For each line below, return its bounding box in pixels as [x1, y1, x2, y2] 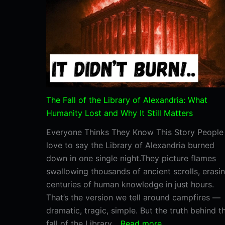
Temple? [103, 30, 135, 40]
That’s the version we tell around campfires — [46, 192, 220, 202]
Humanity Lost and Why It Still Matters [46, 107, 193, 118]
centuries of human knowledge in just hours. [46, 179, 214, 189]
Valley [103, 17, 126, 27]
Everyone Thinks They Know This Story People [46, 127, 223, 137]
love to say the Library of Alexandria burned [46, 140, 214, 150]
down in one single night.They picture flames [46, 153, 216, 163]
